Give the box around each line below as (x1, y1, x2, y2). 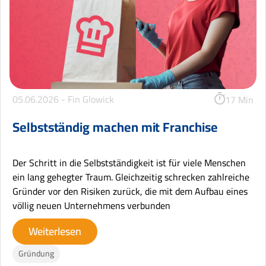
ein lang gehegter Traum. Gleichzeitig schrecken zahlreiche (12, 167, 249, 186)
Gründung (18, 245, 54, 261)
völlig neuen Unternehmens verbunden (12, 196, 170, 214)
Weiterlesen (28, 221, 81, 241)
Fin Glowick (68, 90, 114, 108)
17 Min (225, 91, 254, 109)
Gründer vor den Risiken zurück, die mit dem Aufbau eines (12, 182, 248, 200)
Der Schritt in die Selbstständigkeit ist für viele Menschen (12, 153, 246, 172)
